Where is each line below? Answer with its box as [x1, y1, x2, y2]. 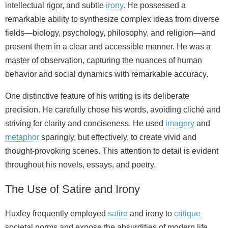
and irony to [128, 209, 174, 218]
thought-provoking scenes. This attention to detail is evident [5, 146, 218, 155]
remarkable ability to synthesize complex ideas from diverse [5, 14, 219, 23]
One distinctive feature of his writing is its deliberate [5, 91, 189, 100]
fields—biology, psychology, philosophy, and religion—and [5, 28, 215, 37]
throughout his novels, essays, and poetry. [5, 160, 156, 169]
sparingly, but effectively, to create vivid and [39, 132, 196, 141]
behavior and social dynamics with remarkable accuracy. [5, 69, 208, 78]
